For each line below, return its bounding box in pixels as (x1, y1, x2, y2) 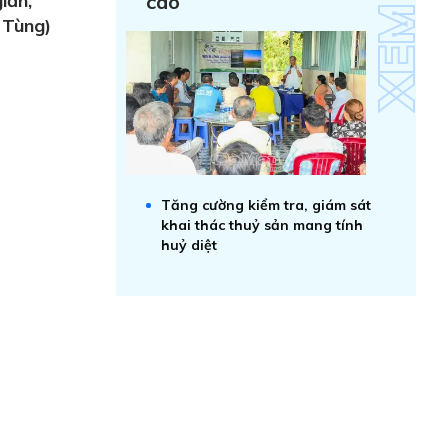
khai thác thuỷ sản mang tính (161, 216, 363, 234)
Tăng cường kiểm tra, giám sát (161, 196, 371, 214)
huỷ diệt (161, 236, 217, 254)
